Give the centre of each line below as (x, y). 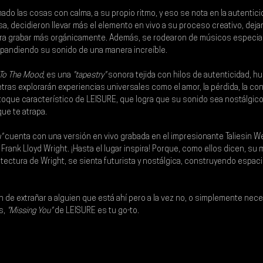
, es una (58, 76)
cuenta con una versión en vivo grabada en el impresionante (114, 137)
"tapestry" (90, 76)
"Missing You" (29, 211)
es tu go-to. (119, 211)
